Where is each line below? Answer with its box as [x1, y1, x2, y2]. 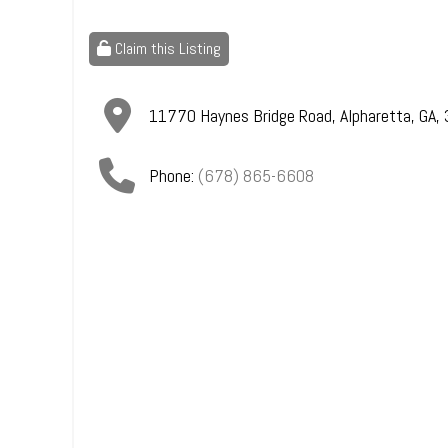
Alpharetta [340, 104, 411, 127]
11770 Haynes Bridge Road [149, 104, 332, 127]
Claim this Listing [111, 38, 221, 59]
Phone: [149, 164, 198, 187]
